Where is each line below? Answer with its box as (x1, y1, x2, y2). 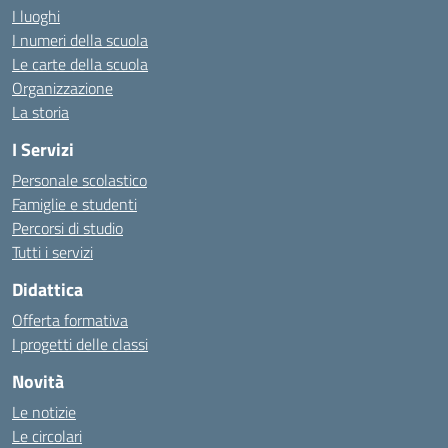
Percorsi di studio (12, 216, 123, 240)
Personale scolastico (12, 168, 147, 192)
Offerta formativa (12, 308, 128, 332)
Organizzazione (12, 76, 113, 100)
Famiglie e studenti (12, 192, 137, 216)
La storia (12, 100, 69, 124)
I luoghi (12, 4, 60, 28)
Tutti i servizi (12, 240, 93, 264)
